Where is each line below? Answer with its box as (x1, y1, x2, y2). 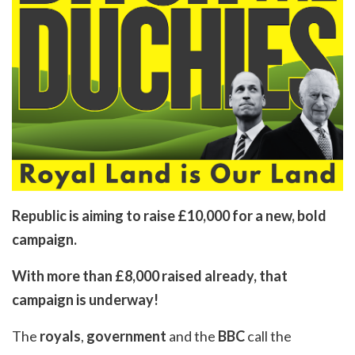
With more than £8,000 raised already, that (12, 266, 288, 284)
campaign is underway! (12, 290, 158, 308)
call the (245, 326, 292, 345)
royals (40, 326, 81, 345)
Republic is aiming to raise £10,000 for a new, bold (12, 206, 326, 224)
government (86, 326, 166, 345)
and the (166, 326, 218, 345)
